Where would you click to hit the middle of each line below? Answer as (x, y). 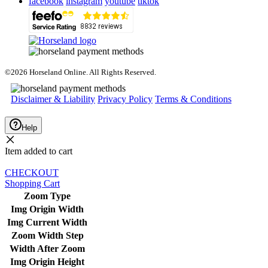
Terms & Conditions (193, 99)
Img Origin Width (47, 209)
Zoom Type (47, 196)
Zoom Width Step (47, 236)
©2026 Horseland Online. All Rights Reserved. (80, 72)
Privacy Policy (125, 99)
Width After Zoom (47, 249)
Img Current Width (47, 223)
